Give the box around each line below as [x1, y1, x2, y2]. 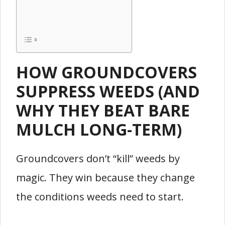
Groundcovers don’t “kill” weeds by [16, 152, 180, 165]
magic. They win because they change [16, 171, 195, 184]
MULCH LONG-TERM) [16, 119, 182, 140]
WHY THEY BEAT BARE [16, 99, 190, 121]
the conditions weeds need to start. [16, 190, 184, 203]
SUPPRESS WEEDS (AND [16, 80, 200, 102]
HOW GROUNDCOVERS [16, 61, 197, 83]
